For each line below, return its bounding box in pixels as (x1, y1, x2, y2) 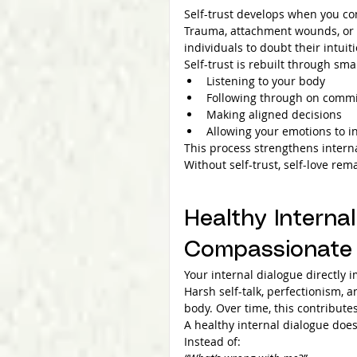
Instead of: (184, 333, 241, 349)
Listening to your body (206, 73, 325, 88)
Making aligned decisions (206, 106, 342, 122)
